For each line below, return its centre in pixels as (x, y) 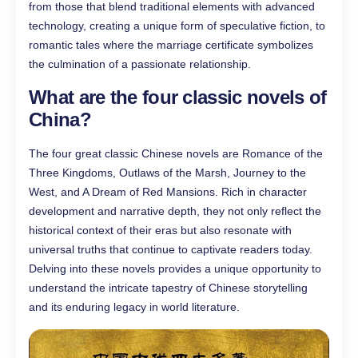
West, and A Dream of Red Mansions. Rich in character (168, 191)
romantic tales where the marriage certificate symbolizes (171, 44)
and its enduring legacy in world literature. (134, 306)
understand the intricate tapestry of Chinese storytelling (168, 287)
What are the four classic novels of (178, 97)
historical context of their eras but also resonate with (160, 230)
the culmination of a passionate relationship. (140, 64)
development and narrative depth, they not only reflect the (175, 211)
